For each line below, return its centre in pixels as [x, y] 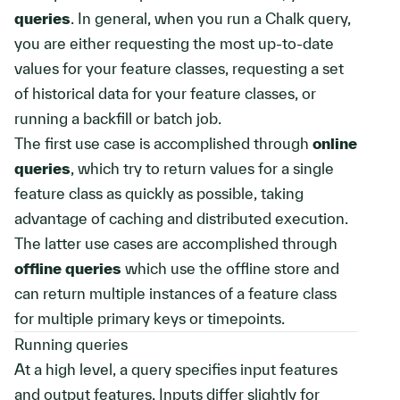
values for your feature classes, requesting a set [179, 68]
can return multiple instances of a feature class [175, 293]
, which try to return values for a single [202, 168]
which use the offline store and [230, 268]
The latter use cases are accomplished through [176, 243]
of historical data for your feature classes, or [165, 93]
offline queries [68, 268]
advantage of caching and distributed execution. [181, 218]
